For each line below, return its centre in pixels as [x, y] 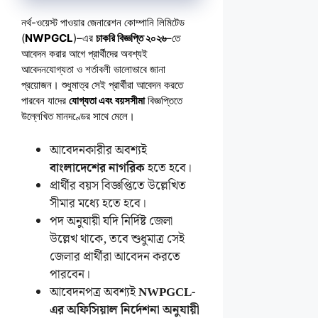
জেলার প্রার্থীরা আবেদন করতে [115, 257]
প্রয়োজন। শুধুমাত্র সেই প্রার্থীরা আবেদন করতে [102, 85]
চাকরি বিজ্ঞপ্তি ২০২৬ [131, 38]
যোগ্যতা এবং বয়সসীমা [107, 101]
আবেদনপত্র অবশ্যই [94, 293]
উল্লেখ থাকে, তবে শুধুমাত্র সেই [117, 240]
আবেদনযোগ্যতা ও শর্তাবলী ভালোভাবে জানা [93, 70]
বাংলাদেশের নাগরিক [97, 169]
